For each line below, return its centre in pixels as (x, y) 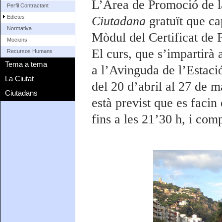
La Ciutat (20, 79)
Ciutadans (22, 93)
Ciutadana (120, 21)
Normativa (20, 28)
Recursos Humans (30, 51)
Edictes (16, 17)
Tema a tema (26, 64)
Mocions (17, 40)
